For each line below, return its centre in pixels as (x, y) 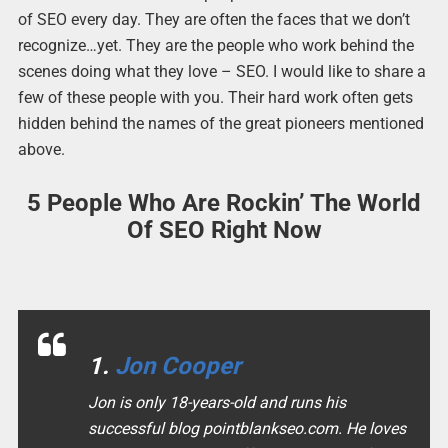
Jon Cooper (177, 365)
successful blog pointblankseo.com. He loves (246, 428)
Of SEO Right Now (224, 230)
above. (41, 150)
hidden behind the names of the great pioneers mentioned (220, 124)
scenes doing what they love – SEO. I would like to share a (221, 72)
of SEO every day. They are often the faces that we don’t (213, 20)
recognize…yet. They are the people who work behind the (215, 46)
